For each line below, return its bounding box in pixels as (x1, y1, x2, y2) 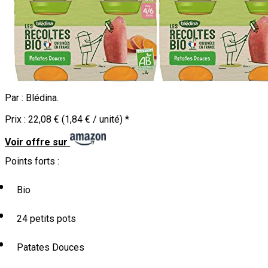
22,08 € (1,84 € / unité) (28, 114, 123, 126)
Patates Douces (14, 241, 84, 253)
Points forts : (5, 156, 59, 167)
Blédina (26, 92, 57, 103)
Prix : (5, 114, 28, 126)
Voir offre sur (5, 136, 68, 148)
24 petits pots (14, 212, 76, 224)
